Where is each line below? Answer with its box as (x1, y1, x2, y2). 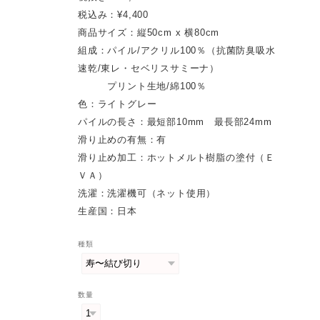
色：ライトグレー (78, 98, 157, 109)
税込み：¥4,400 (78, 9, 149, 20)
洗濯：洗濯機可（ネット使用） (78, 187, 216, 199)
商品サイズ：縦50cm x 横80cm (78, 26, 220, 38)
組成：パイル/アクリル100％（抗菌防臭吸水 (78, 44, 276, 56)
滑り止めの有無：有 (78, 134, 167, 145)
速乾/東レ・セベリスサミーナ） (78, 62, 220, 74)
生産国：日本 (78, 205, 137, 216)
